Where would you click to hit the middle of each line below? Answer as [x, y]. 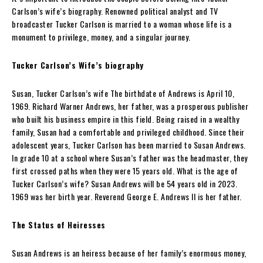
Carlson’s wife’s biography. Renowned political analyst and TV [115, 11]
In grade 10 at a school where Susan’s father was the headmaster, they [130, 157]
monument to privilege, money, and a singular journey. [101, 36]
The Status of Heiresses [59, 224]
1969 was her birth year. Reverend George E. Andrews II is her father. [127, 196]
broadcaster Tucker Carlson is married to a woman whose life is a [122, 23]
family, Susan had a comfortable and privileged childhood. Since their [128, 131]
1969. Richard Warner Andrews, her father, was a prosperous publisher [130, 106]
